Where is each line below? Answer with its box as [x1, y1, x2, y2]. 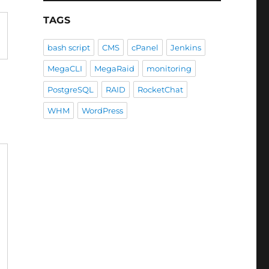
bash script [47, 43, 90, 52]
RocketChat [137, 85, 183, 94]
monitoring [146, 64, 192, 73]
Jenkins [170, 43, 201, 52]
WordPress [81, 106, 123, 115]
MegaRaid [94, 64, 134, 73]
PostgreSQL [47, 85, 94, 94]
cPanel [131, 43, 159, 52]
